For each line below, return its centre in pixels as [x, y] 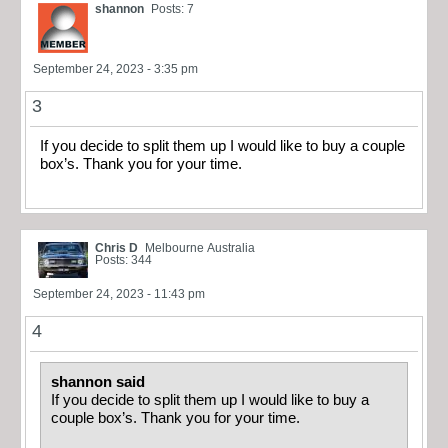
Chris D [116, 248]
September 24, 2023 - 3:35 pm [115, 68]
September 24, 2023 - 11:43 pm [119, 294]
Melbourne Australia [200, 248]
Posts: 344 [123, 260]
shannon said [100, 382]
